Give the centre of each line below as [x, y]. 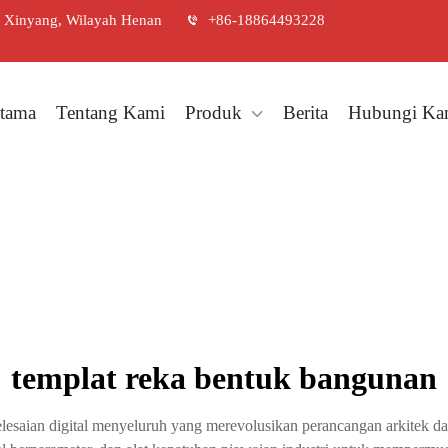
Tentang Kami [110, 112]
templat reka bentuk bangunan [224, 378]
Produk [213, 112]
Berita [305, 112]
